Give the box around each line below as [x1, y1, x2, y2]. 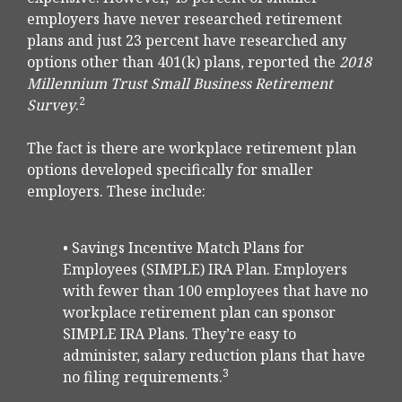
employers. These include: [27, 181, 205, 202]
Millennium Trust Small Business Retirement [27, 74, 333, 94]
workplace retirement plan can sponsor [63, 302, 336, 323]
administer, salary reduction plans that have [63, 345, 365, 366]
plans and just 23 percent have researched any [27, 31, 346, 51]
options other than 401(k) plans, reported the [27, 52, 339, 73]
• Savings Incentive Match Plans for [63, 238, 304, 258]
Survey [27, 95, 75, 116]
